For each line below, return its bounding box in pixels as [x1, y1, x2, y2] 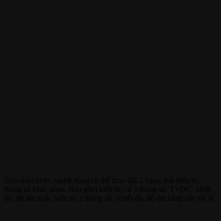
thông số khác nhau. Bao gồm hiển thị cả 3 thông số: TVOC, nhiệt [4, 184, 211, 193]
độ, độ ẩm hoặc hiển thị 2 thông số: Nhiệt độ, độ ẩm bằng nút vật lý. [4, 193, 216, 202]
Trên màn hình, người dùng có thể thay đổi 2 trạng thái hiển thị [4, 176, 199, 184]
